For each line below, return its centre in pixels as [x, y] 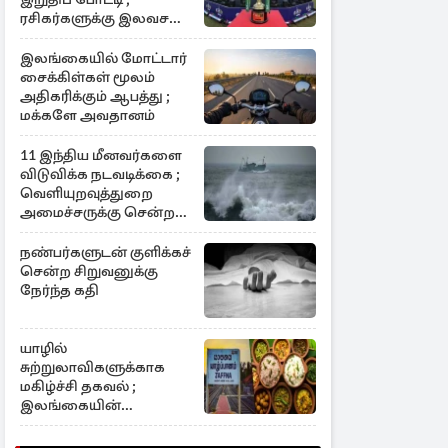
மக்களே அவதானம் [87, 115]
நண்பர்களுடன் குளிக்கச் [105, 252]
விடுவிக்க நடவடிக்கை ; [100, 174]
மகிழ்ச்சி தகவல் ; [78, 386]
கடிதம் [41, 231]
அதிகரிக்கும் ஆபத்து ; [95, 96]
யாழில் [43, 348]
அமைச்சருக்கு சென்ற [97, 212]
